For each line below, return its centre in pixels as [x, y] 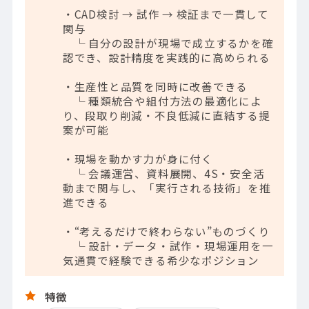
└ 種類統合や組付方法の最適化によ [162, 100]
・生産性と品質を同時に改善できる [155, 86]
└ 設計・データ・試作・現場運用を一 [168, 245]
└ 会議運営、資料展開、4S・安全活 [163, 173]
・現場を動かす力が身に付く [138, 158]
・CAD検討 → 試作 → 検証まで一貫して [166, 13]
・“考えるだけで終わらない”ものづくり [166, 231]
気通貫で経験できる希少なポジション [161, 260]
